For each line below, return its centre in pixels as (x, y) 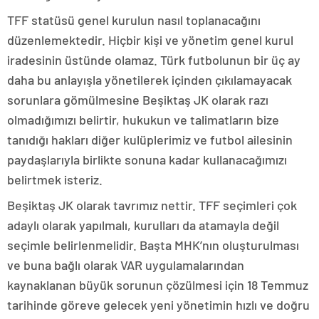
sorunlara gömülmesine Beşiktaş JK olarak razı (138, 100)
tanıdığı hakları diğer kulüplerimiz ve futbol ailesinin (150, 140)
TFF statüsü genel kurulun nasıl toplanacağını (134, 20)
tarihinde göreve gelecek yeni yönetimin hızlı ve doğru (158, 305)
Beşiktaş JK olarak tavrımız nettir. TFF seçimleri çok (152, 205)
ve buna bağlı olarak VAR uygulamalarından (126, 265)
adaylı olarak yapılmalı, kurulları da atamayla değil (143, 225)
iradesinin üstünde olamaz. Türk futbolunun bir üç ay (154, 60)
